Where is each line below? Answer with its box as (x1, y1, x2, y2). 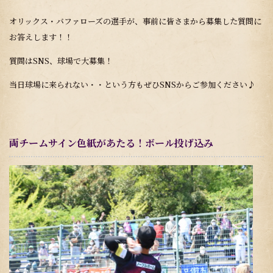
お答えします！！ (9, 31, 73, 43)
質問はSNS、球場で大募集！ (9, 55, 113, 67)
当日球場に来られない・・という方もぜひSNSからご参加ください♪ (9, 79, 255, 91)
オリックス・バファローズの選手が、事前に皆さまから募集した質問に (9, 15, 261, 27)
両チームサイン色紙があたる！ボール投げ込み (9, 135, 213, 150)
